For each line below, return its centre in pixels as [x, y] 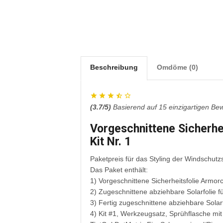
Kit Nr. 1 [111, 142]
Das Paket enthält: [119, 170]
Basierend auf [136, 107]
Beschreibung [114, 67]
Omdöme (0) [177, 67]
